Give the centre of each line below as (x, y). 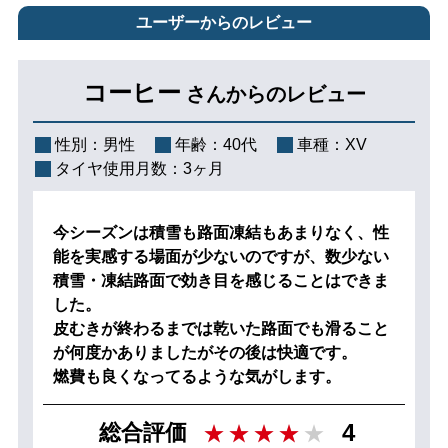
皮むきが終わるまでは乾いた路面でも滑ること (220, 328)
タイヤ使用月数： (118, 168)
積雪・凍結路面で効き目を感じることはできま (220, 280)
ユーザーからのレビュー (224, 22)
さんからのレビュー (275, 93)
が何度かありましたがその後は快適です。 (204, 352)
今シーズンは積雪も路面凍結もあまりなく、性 (220, 232)
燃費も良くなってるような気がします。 (196, 376)
